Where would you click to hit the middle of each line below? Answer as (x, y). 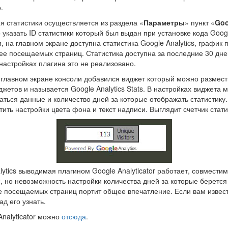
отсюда (74, 216)
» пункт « (200, 22)
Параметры (164, 22)
